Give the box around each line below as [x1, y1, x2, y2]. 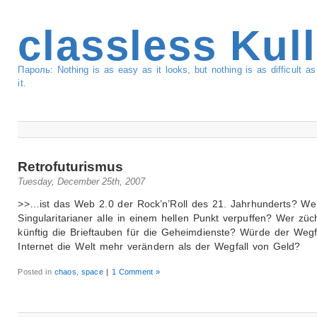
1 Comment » [111, 267, 161, 276]
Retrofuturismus [18, 158, 124, 174]
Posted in [18, 267, 55, 276]
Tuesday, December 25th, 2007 [18, 175, 146, 187]
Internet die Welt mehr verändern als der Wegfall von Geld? [18, 240, 301, 252]
